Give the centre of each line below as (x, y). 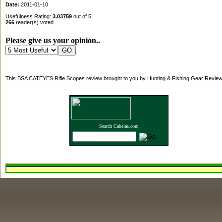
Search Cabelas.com (119, 126)
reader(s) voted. (34, 22)
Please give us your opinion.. (53, 41)
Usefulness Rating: (29, 16)
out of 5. (82, 16)
